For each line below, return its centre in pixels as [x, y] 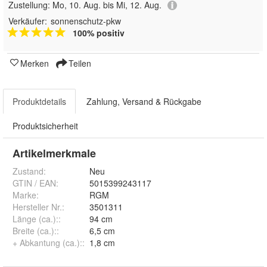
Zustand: [29, 171]
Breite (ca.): [35, 230]
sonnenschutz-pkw [86, 21]
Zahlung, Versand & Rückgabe [144, 101]
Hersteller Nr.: [38, 207]
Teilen [79, 63]
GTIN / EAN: [35, 183]
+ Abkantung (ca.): [47, 242]
